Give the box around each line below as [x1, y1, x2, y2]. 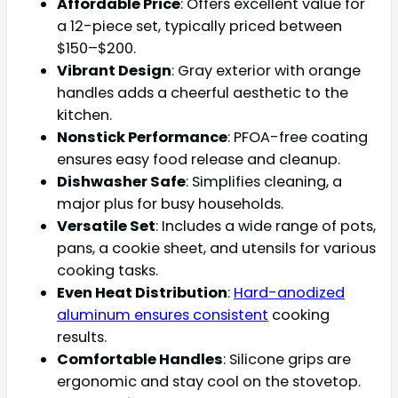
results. [57, 327, 107, 348]
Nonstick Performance [57, 127, 227, 148]
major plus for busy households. [57, 194, 283, 215]
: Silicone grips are [223, 349, 351, 370]
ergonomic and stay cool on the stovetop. [57, 371, 361, 393]
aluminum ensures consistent [57, 305, 268, 326]
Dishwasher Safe [57, 171, 186, 193]
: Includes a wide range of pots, [155, 216, 376, 237]
